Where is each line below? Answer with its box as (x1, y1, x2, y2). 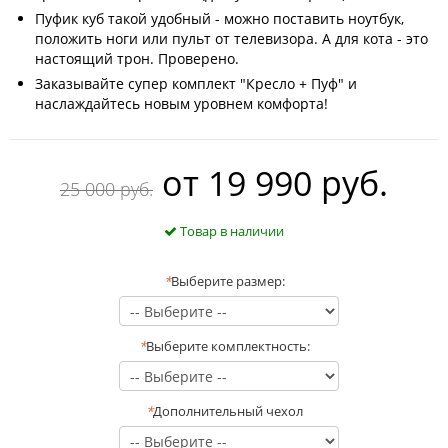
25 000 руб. (60, 177, 153, 201)
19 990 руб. (199, 160, 388, 206)
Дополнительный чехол (152, 402, 303, 420)
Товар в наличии (177, 222, 284, 240)
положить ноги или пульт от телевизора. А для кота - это (35, 29, 428, 48)
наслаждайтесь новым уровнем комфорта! (35, 94, 328, 113)
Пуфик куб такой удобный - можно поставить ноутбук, (35, 9, 404, 28)
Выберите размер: (170, 272, 285, 290)
